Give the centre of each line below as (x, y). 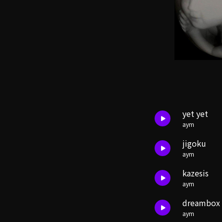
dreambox (201, 203)
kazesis (195, 173)
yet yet (195, 113)
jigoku (194, 143)
